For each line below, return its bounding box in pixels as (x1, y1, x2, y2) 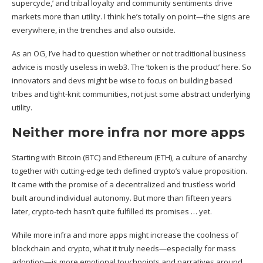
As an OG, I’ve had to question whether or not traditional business (12, 48, 246, 59)
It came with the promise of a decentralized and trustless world (12, 178, 235, 190)
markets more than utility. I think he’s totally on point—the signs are (12, 11, 250, 22)
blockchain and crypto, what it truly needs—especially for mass (12, 242, 236, 254)
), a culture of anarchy (170, 151, 247, 163)
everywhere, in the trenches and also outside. (12, 24, 176, 35)
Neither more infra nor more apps (12, 124, 245, 140)
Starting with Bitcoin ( (12, 151, 85, 163)
